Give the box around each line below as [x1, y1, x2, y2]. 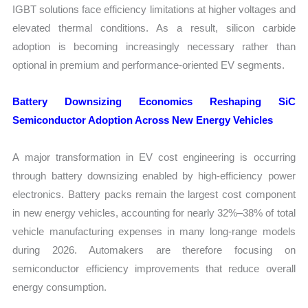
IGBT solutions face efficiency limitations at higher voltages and [12, 3, 296, 16]
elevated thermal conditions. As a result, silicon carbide [12, 22, 296, 34]
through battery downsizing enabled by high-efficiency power [12, 169, 296, 181]
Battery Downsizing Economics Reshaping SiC [12, 96, 296, 108]
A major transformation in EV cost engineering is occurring [12, 151, 296, 163]
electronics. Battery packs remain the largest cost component [12, 188, 296, 200]
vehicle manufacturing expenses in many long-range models [12, 225, 296, 237]
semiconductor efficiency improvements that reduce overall [12, 262, 296, 274]
